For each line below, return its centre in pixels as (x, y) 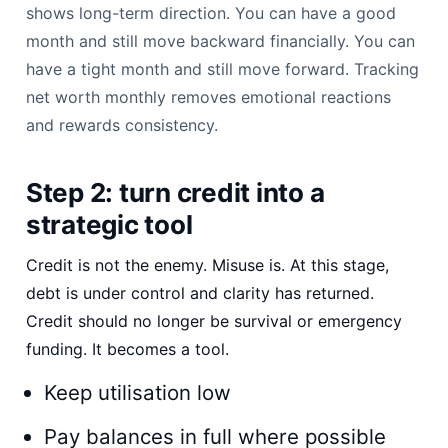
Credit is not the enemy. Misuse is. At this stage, (207, 264)
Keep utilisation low (137, 392)
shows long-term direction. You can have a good (211, 12)
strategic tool (109, 224)
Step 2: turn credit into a (175, 192)
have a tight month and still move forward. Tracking (222, 68)
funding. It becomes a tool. (127, 348)
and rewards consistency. (122, 124)
